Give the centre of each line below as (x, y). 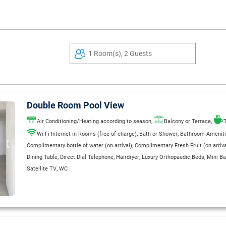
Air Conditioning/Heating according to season (94, 121)
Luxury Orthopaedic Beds (173, 157)
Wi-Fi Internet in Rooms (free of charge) (87, 134)
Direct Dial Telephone (87, 157)
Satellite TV (42, 168)
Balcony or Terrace (187, 121)
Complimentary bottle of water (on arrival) (79, 145)
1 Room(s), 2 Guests (120, 53)
